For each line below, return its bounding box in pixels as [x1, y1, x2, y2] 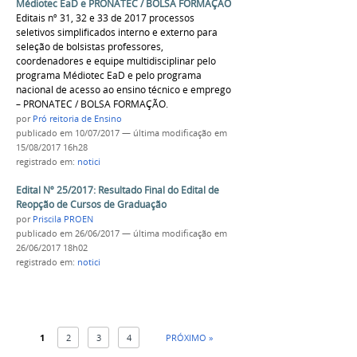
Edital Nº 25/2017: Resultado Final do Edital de [16, 183, 219, 198]
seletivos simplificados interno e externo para [16, 25, 218, 39]
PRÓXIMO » [166, 331, 214, 344]
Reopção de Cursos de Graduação [16, 198, 167, 212]
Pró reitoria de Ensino [33, 112, 122, 124]
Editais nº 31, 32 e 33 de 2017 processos [16, 10, 194, 25]
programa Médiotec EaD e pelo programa [16, 68, 202, 82]
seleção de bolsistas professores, [16, 39, 163, 53]
